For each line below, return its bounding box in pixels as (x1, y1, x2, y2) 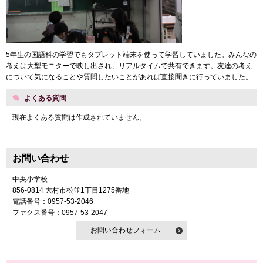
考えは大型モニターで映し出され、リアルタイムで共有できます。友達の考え (6, 61, 252, 70)
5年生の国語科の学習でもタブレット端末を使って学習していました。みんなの (6, 50, 257, 59)
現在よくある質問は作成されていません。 (12, 113, 146, 122)
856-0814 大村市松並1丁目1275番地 (12, 186, 129, 195)
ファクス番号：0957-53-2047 (12, 208, 107, 217)
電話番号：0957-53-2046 (12, 197, 93, 206)
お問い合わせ (12, 153, 69, 164)
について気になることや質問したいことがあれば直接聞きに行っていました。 (6, 72, 252, 81)
